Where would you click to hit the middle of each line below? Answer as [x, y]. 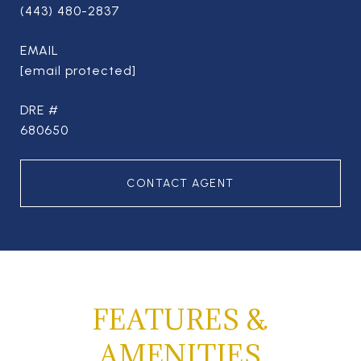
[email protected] [78, 71]
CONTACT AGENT [180, 183]
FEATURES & [180, 320]
